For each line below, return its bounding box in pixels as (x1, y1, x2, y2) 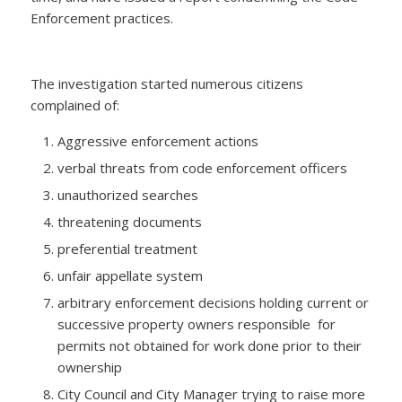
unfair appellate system (57, 267, 203, 285)
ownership (57, 358, 122, 377)
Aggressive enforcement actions (57, 132, 258, 151)
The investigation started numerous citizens (30, 74, 303, 93)
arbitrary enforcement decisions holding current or (57, 293, 369, 312)
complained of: (30, 96, 119, 115)
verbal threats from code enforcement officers (57, 159, 347, 178)
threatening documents (57, 213, 202, 232)
